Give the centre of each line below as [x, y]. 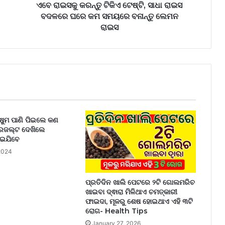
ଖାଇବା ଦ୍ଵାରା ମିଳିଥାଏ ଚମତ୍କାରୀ [131, 192]
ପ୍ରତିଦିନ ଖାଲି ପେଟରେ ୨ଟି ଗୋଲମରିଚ [140, 183]
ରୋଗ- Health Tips [116, 211]
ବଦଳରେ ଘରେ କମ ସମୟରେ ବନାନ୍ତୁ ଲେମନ [109, 16]
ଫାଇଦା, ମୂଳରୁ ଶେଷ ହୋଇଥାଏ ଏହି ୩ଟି [139, 202]
